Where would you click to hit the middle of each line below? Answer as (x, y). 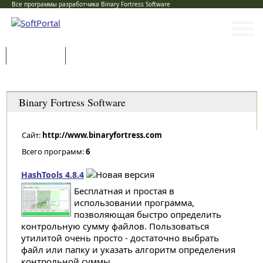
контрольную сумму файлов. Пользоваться (115, 226)
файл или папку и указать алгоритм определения (128, 249)
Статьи (90, 57)
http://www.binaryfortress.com (102, 135)
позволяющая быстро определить (147, 214)
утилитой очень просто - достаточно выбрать (120, 238)
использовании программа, (134, 203)
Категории (43, 80)
